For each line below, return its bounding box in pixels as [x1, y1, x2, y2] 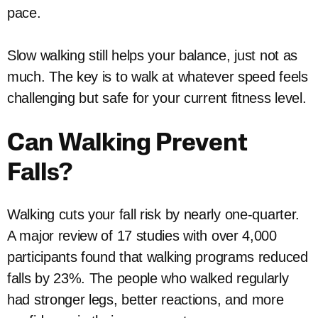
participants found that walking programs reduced [7, 249, 308, 265]
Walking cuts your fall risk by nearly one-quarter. [7, 207, 300, 222]
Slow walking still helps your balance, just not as [7, 48, 298, 63]
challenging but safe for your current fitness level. [7, 90, 307, 106]
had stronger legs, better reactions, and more [7, 292, 284, 307]
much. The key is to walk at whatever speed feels [7, 69, 308, 84]
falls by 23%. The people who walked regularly [7, 270, 289, 286]
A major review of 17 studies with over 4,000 [7, 228, 277, 243]
